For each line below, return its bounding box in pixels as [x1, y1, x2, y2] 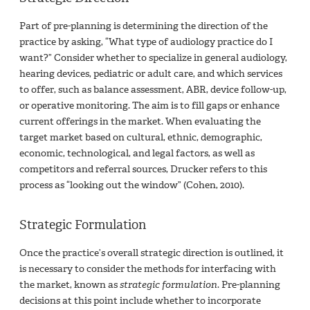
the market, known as [19, 277, 120, 291]
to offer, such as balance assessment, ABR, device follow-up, [19, 82, 286, 96]
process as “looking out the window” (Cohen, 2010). [19, 178, 244, 192]
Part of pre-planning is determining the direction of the [19, 19, 268, 33]
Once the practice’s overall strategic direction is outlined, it [19, 246, 284, 259]
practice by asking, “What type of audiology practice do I [19, 35, 273, 48]
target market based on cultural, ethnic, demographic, [19, 130, 262, 144]
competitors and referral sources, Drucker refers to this [19, 162, 267, 176]
